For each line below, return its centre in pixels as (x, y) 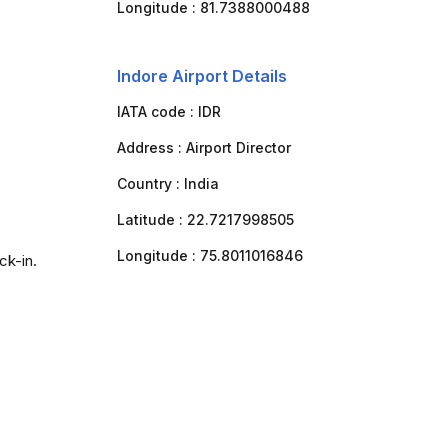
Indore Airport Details (201, 76)
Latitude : (151, 219)
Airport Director (238, 147)
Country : (150, 183)
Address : (151, 147)
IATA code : (157, 111)
